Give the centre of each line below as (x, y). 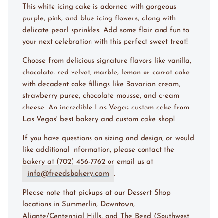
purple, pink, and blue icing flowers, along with (99, 19)
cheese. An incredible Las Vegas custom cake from (106, 108)
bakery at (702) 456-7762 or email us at (88, 162)
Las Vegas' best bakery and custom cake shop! (99, 120)
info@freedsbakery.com (68, 174)
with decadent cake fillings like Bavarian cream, (101, 85)
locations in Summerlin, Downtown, (79, 205)
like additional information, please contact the (98, 150)
